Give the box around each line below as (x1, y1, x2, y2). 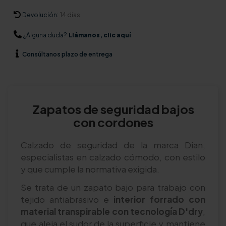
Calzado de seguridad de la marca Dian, (21, 139, 205, 150)
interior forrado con (109, 193, 205, 205)
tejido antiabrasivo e (21, 193, 109, 205)
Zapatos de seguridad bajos (32, 101, 194, 117)
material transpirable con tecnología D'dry (21, 205, 203, 217)
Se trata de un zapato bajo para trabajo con (21, 181, 205, 193)
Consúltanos (22, 50, 62, 59)
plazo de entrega (62, 50, 112, 59)
